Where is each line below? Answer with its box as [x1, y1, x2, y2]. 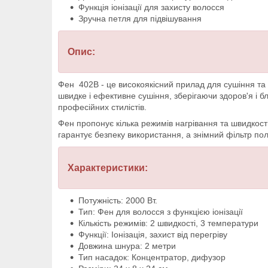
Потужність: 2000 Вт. [78, 196, 157, 206]
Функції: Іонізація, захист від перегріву [78, 230, 227, 240]
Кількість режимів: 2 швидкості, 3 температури [78, 218, 258, 229]
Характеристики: [68, 163, 148, 173]
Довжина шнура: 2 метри [78, 241, 176, 251]
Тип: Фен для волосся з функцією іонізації [78, 207, 243, 217]
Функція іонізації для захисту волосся [78, 2, 224, 13]
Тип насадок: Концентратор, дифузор [78, 252, 226, 263]
